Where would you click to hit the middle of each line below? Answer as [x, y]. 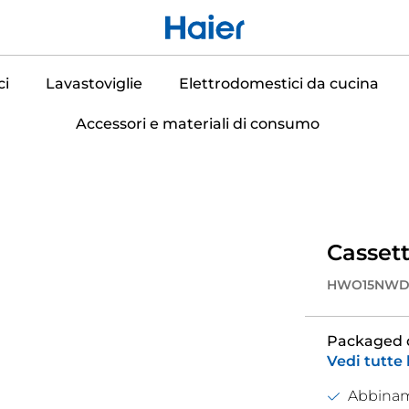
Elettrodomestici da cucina [278, 84]
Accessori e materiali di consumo [198, 124]
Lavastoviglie [94, 84]
